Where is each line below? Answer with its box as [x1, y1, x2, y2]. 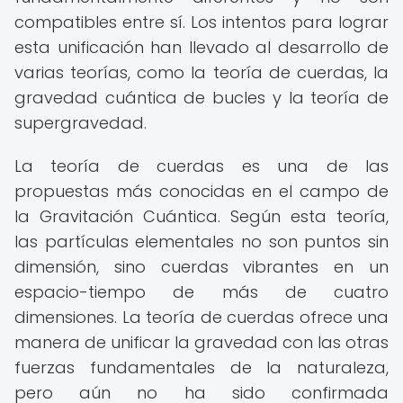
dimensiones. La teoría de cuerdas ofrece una [14, 306, 389, 328]
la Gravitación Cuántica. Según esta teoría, [14, 205, 389, 228]
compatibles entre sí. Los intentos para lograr [14, 11, 389, 33]
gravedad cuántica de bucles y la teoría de [14, 86, 389, 109]
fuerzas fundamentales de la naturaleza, [14, 356, 389, 379]
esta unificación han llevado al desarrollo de [14, 36, 389, 58]
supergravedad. [14, 112, 147, 134]
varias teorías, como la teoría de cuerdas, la [14, 61, 389, 84]
